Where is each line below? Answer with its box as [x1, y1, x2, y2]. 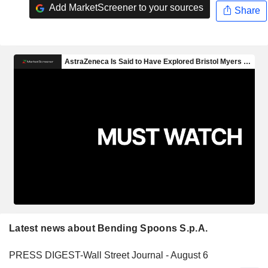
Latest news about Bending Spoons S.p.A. [9, 223, 208, 233]
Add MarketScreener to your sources [47, 2, 203, 13]
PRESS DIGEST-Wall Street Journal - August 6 [9, 249, 208, 260]
